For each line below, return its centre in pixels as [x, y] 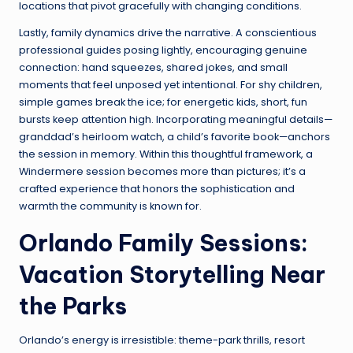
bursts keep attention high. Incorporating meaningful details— [176, 120]
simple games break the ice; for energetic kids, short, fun [163, 102]
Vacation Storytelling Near [172, 275]
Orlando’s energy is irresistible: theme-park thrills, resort [162, 340]
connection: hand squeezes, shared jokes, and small [153, 68]
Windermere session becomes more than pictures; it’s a [162, 172]
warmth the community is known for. [110, 206]
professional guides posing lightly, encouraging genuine [163, 50]
